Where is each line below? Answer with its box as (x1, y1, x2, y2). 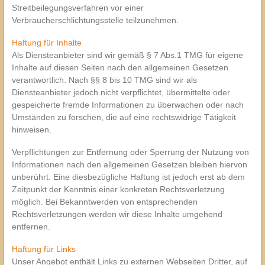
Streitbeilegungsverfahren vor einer (11, 2, 144, 12)
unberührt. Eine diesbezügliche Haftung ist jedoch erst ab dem (11, 172, 245, 182)
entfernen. (11, 221, 50, 231)
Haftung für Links (11, 244, 76, 254)
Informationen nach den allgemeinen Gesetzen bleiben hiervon (11, 159, 247, 169)
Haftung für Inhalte (11, 37, 82, 47)
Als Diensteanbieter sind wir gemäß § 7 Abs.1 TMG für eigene (11, 50, 243, 60)
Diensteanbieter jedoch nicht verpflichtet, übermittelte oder (11, 87, 230, 97)
